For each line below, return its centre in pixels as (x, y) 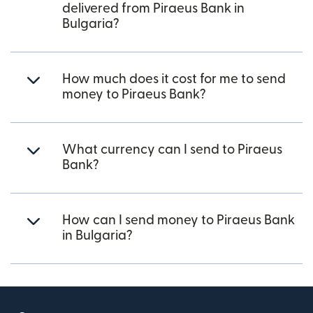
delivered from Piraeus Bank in (153, 9)
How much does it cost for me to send (174, 79)
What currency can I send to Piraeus (172, 150)
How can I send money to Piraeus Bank (179, 220)
